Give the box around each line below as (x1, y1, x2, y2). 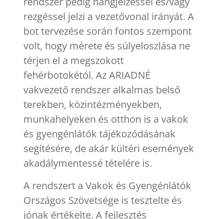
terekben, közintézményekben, (23, 97, 162, 111)
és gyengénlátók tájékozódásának (23, 127, 175, 140)
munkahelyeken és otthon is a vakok (23, 112, 188, 126)
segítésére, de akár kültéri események (23, 141, 194, 155)
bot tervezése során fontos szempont (23, 24, 192, 38)
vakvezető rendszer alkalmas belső (23, 83, 180, 96)
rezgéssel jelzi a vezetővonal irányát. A (23, 9, 194, 23)
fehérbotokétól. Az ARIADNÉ (23, 68, 151, 82)
